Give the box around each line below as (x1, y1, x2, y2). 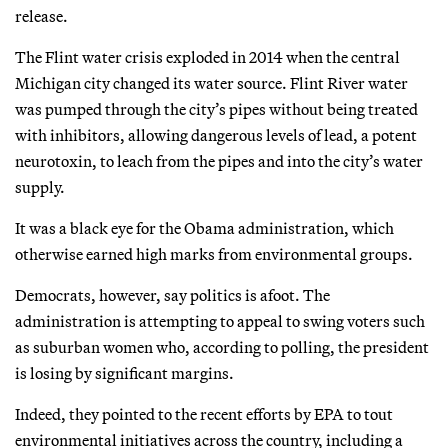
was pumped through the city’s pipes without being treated (15, 98, 418, 119)
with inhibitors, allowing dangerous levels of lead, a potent (15, 124, 417, 145)
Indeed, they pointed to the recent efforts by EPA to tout (15, 403, 393, 424)
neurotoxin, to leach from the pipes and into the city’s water (15, 150, 423, 171)
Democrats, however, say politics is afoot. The (15, 284, 330, 305)
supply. (15, 176, 65, 197)
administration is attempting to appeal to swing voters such (15, 310, 425, 331)
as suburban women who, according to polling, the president (15, 336, 429, 357)
